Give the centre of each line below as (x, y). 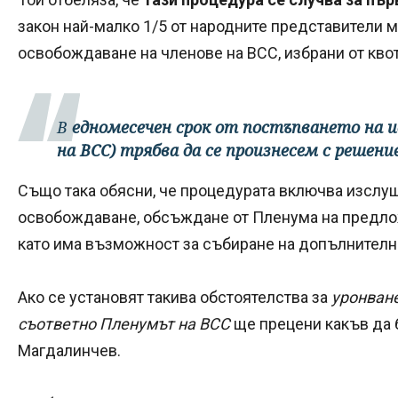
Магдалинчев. (69, 350)
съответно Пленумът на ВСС (124, 323)
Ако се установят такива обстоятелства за (175, 297)
